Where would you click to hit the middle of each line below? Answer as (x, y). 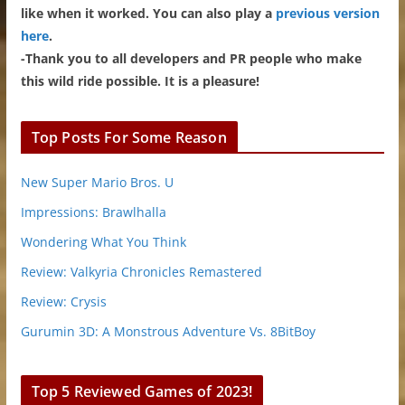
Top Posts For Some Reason (129, 137)
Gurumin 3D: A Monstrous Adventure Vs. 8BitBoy (168, 331)
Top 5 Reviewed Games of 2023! (142, 391)
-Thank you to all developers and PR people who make (191, 58)
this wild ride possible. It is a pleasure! (140, 80)
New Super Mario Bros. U (97, 182)
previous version (327, 13)
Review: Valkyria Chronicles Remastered (141, 271)
